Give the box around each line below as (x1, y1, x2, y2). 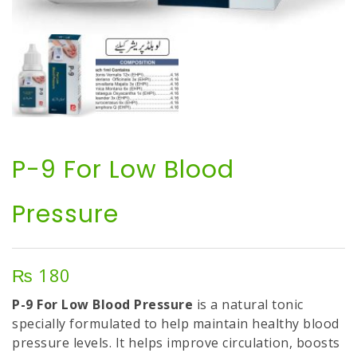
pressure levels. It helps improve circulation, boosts (12, 334, 340, 352)
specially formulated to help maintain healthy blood (12, 315, 339, 333)
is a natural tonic (196, 296, 304, 314)
